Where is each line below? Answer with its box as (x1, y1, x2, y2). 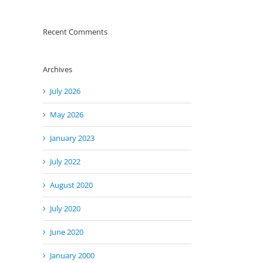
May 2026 (50, 109, 83, 120)
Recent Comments (43, 26, 107, 38)
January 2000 (50, 249, 95, 261)
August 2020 (50, 179, 93, 190)
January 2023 (50, 132, 95, 143)
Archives (43, 64, 72, 75)
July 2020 (50, 203, 80, 214)
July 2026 (50, 85, 80, 96)
